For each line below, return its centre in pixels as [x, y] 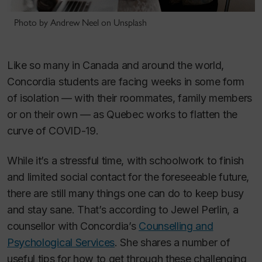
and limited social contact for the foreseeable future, [128, 177]
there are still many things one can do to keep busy [125, 193]
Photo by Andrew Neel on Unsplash [80, 23]
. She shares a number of [173, 242]
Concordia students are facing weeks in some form [126, 82]
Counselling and [176, 226]
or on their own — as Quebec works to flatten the [122, 115]
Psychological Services [61, 242]
